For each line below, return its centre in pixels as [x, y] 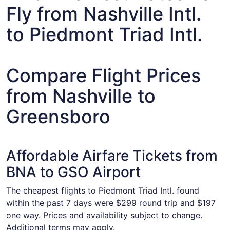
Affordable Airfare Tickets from [112, 156]
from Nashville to [81, 96]
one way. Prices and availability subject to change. [104, 215]
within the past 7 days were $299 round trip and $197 [111, 203]
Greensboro [58, 117]
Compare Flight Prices [103, 75]
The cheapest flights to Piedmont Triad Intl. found [103, 190]
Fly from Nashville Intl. [104, 14]
